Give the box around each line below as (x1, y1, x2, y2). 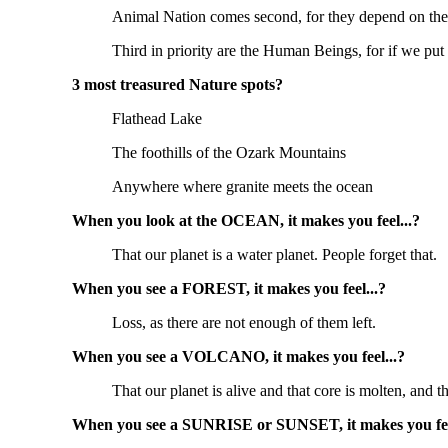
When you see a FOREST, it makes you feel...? (72, 280, 386, 298)
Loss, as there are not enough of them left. (112, 314, 376, 332)
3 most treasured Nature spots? (72, 76, 283, 94)
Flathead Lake (112, 110, 202, 128)
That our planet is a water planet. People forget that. (112, 246, 437, 264)
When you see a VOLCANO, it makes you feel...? (72, 348, 405, 366)
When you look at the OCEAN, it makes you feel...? (72, 212, 420, 230)
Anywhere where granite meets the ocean (112, 178, 373, 196)
